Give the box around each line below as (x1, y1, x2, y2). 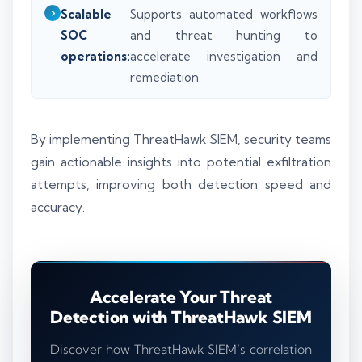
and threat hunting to (130, 27, 318, 43)
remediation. (130, 69, 201, 85)
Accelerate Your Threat (89, 286, 273, 308)
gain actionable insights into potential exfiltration (31, 154, 331, 170)
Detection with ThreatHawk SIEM (50, 306, 312, 328)
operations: (61, 48, 130, 64)
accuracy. (31, 200, 85, 216)
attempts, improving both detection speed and (31, 177, 331, 193)
